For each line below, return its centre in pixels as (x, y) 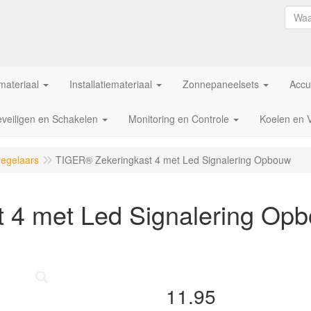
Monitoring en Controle (179, 119)
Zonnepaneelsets (221, 84)
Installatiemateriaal (111, 84)
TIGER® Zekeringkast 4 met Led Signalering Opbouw (173, 160)
